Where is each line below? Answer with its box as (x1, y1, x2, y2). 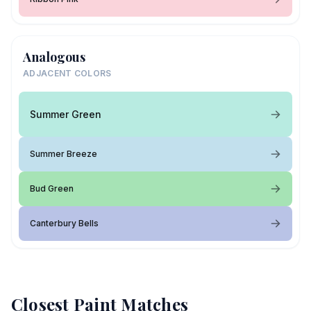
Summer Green (30, 108, 101, 120)
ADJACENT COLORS (23, 68, 112, 78)
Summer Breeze (30, 149, 97, 159)
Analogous (23, 49, 85, 65)
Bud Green (30, 183, 74, 194)
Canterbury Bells (30, 218, 99, 228)
